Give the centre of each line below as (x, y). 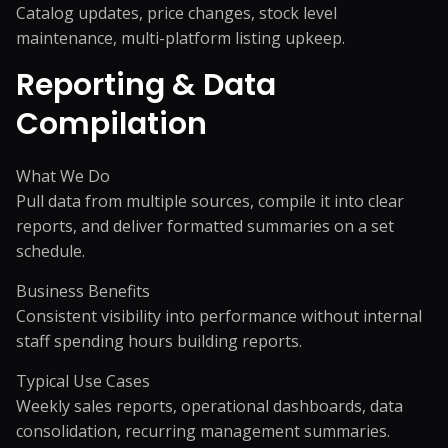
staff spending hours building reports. (159, 341)
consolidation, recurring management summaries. (203, 431)
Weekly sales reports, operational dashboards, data (209, 406)
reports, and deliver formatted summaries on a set (205, 226)
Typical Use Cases (83, 381)
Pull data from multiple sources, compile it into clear (210, 201)
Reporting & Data (146, 85)
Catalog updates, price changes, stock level (176, 13)
